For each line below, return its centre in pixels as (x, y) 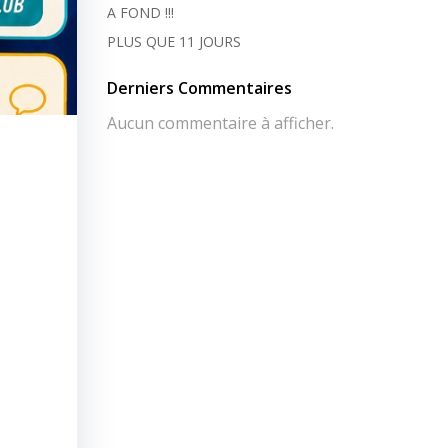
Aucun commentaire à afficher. (220, 123)
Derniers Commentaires (199, 88)
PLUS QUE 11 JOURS (173, 41)
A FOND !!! (140, 12)
